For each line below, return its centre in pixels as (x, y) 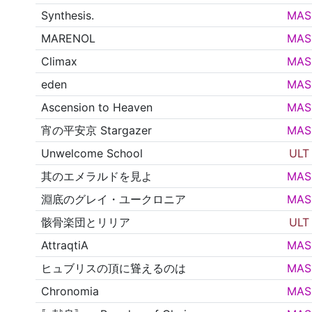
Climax (60, 62)
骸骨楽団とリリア (86, 223)
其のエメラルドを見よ (97, 177)
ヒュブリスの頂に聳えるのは (114, 268)
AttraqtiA (65, 245)
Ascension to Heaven (97, 108)
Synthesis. (68, 16)
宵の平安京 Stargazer (97, 131)
